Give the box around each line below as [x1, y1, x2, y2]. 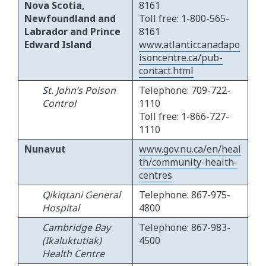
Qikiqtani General [42, 188, 121, 202]
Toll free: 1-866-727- [139, 110, 229, 123]
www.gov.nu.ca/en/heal [139, 142, 241, 156]
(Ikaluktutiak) [42, 234, 102, 248]
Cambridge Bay [42, 221, 110, 235]
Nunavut [24, 142, 66, 156]
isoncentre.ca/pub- [139, 51, 223, 65]
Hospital [42, 201, 80, 215]
